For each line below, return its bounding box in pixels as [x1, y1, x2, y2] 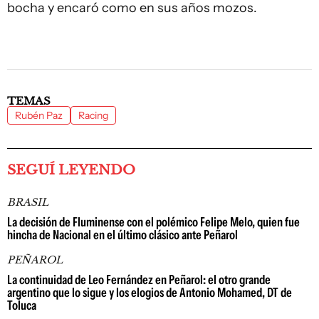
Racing [78, 108, 108, 122]
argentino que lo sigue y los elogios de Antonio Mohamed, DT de [7, 284, 292, 300]
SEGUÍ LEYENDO [7, 161, 135, 178]
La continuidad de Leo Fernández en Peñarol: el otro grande [7, 271, 271, 288]
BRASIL [7, 195, 48, 209]
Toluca [7, 297, 36, 313]
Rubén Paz [15, 108, 63, 122]
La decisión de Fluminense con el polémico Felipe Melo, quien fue [7, 214, 300, 230]
